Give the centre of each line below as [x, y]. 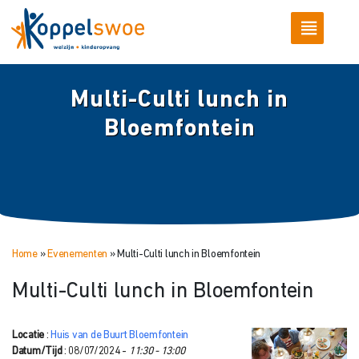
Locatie [28, 335]
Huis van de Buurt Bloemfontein [119, 335]
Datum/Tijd [37, 351]
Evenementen [78, 254]
